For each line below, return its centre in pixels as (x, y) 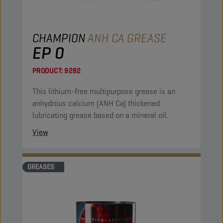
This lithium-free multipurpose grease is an (104, 91)
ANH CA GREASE (127, 38)
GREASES (41, 167)
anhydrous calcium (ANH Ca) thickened (80, 103)
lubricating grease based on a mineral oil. (100, 115)
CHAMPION (59, 38)
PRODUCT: (48, 71)
